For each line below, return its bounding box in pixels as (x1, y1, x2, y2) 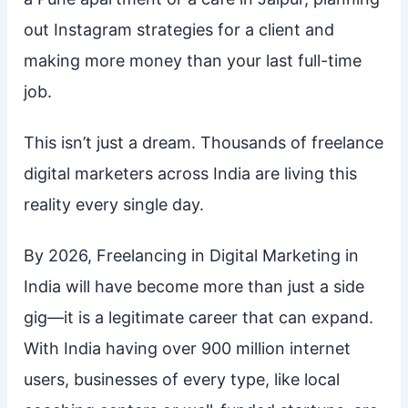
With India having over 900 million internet (23, 338, 351, 358)
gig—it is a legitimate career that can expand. (23, 307, 373, 327)
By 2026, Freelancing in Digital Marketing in (23, 245, 359, 265)
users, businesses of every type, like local (23, 369, 340, 389)
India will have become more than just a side (23, 276, 364, 296)
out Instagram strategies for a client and (23, 19, 334, 39)
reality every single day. (23, 194, 204, 214)
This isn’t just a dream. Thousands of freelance (23, 132, 383, 152)
